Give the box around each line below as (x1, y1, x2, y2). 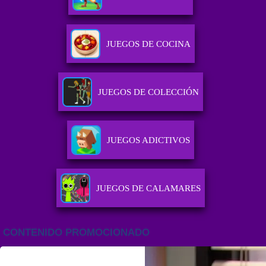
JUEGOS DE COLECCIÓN (97, 87, 199, 97)
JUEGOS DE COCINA (106, 39, 191, 49)
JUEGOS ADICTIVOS (106, 135, 190, 145)
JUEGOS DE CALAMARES (96, 183, 201, 194)
